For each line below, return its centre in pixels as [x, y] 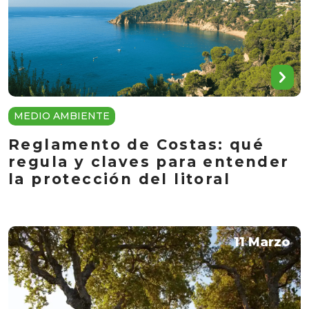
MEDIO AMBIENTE [62, 116]
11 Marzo [262, 242]
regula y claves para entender [149, 162]
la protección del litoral [119, 179]
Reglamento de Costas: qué [136, 145]
